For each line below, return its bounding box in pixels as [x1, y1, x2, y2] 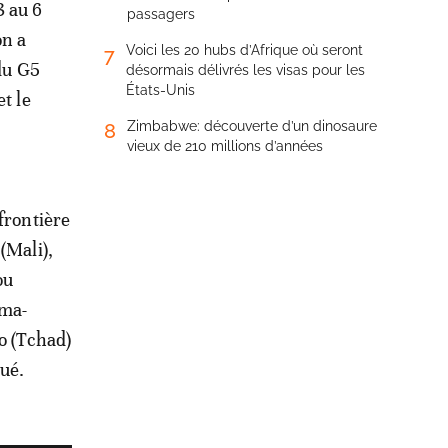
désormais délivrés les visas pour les [126, 62, 365, 78]
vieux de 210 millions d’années [127, 138, 323, 154]
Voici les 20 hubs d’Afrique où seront [126, 42, 363, 58]
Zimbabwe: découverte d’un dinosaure [127, 118, 377, 134]
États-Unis [126, 82, 195, 98]
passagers [127, 6, 195, 22]
